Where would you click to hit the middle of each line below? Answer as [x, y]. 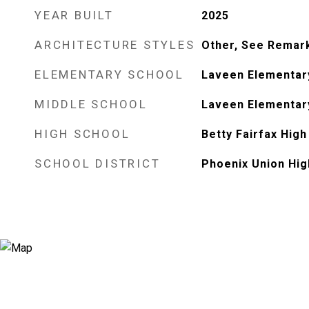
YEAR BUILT [74, 15]
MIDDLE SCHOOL [91, 104]
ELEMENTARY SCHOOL [109, 74]
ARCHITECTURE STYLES [115, 45]
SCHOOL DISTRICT [98, 163]
